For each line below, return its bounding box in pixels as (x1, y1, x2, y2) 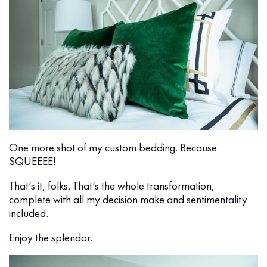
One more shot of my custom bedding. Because (9, 139, 217, 155)
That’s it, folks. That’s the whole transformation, (9, 178, 215, 193)
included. (9, 205, 48, 221)
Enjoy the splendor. (9, 229, 92, 245)
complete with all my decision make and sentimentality (9, 191, 247, 207)
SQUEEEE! (9, 153, 56, 169)
